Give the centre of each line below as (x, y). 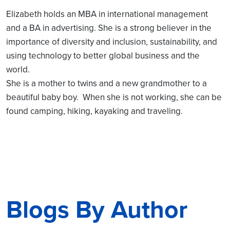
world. (18, 69)
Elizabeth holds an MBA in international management (107, 14)
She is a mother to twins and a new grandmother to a (107, 83)
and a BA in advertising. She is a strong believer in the (109, 28)
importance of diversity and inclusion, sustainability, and (112, 42)
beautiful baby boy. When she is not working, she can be (114, 97)
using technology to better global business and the (103, 55)
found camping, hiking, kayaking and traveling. (94, 111)
